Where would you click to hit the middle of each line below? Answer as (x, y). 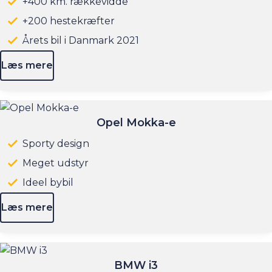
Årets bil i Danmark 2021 (81, 40)
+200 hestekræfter (69, 21)
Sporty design (56, 144)
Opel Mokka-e (136, 123)
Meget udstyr (56, 163)
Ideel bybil (48, 183)
